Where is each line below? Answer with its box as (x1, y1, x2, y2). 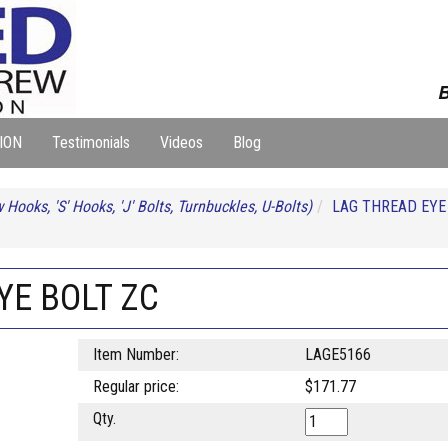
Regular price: (92, 377, 179, 396)
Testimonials (52, 133, 130, 152)
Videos (160, 133, 203, 152)
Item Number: (92, 345, 179, 364)
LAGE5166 (304, 345, 371, 364)
